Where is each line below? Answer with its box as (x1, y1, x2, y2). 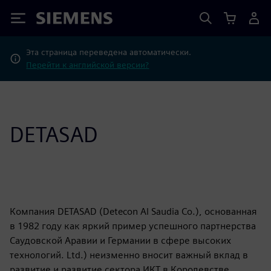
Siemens (36, 14, 76, 27)
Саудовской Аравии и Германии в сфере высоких (10, 235, 231, 246)
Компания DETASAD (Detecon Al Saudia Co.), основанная (10, 206, 257, 217)
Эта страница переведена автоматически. (26, 47, 192, 57)
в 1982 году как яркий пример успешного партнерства (10, 220, 256, 232)
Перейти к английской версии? (26, 60, 149, 70)
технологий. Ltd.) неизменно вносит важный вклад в (10, 249, 248, 261)
